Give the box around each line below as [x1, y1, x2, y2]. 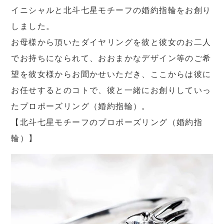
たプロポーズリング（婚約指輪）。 [11, 102, 150, 111]
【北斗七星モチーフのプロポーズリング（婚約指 [11, 118, 203, 127]
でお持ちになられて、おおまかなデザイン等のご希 [11, 54, 211, 63]
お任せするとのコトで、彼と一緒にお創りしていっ [11, 86, 211, 95]
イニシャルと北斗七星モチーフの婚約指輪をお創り [11, 6, 211, 15]
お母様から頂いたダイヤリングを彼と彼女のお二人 [11, 38, 211, 47]
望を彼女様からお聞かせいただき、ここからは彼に [11, 70, 211, 79]
